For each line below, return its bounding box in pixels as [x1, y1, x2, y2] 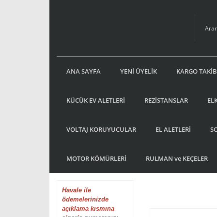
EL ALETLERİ [155, 124, 191, 134]
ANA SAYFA [66, 66, 101, 76]
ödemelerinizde [62, 196, 108, 203]
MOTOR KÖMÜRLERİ [66, 154, 126, 163]
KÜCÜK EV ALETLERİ [66, 95, 125, 105]
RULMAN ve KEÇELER [146, 154, 208, 163]
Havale [62, 186, 84, 194]
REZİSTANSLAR [144, 95, 188, 105]
